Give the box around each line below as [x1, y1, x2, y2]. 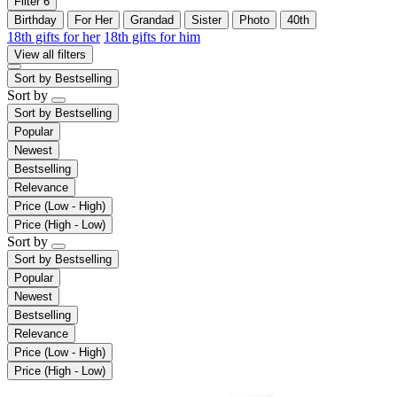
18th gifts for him [104, 28, 200, 44]
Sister [191, 12, 222, 27]
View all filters [14, 47, 86, 61]
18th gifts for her [7, 28, 100, 44]
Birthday [14, 12, 57, 27]
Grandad [130, 12, 174, 27]
